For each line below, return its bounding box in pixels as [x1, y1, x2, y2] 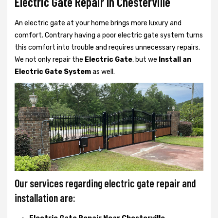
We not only [15, 55, 51, 64]
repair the [53, 55, 83, 64]
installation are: [15, 191, 75, 204]
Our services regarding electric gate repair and [15, 176, 196, 189]
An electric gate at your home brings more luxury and [15, 18, 182, 27]
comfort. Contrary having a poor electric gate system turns [15, 31, 203, 39]
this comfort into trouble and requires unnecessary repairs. [15, 43, 200, 52]
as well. [91, 67, 115, 76]
